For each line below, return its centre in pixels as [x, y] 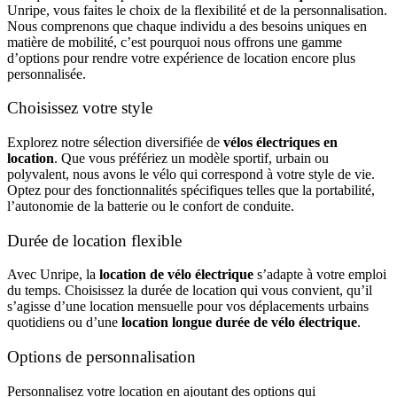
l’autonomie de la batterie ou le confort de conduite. [151, 206]
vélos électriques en [280, 142]
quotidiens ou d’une [64, 323]
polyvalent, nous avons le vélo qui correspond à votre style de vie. [191, 174]
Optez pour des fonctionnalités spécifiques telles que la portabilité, [191, 190]
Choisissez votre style [80, 108]
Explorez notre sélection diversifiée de [115, 142]
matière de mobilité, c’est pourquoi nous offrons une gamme [175, 42]
